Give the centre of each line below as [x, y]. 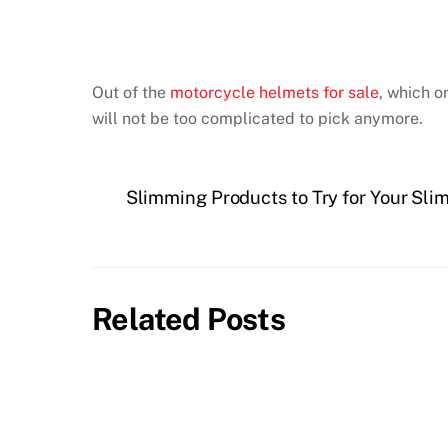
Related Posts [189, 319]
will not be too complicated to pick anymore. [257, 118]
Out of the [131, 92]
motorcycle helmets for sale [274, 92]
